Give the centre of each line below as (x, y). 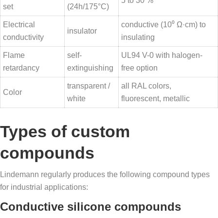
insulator (82, 31)
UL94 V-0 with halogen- (162, 55)
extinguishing (90, 68)
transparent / (89, 86)
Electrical (19, 25)
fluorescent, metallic (155, 99)
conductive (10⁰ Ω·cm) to (163, 25)
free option (139, 68)
